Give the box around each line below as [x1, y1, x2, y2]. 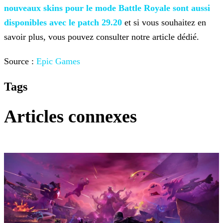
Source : [4, 56, 36, 67]
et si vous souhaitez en [122, 17, 206, 28]
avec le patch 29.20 [47, 17, 122, 28]
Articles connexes [4, 107, 137, 127]
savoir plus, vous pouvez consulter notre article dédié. [4, 32, 199, 42]
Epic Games [36, 56, 80, 67]
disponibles [4, 17, 47, 28]
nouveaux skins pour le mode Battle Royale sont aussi [4, 3, 210, 13]
